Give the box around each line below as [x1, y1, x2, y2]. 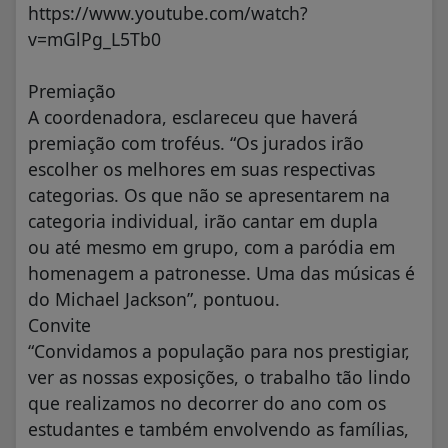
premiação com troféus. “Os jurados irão [28, 131, 364, 156]
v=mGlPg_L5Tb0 [28, 27, 161, 52]
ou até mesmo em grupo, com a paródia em [28, 235, 395, 260]
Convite [28, 313, 91, 338]
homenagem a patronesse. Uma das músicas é [28, 261, 415, 286]
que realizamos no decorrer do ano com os [28, 391, 386, 416]
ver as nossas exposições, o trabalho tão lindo [28, 365, 411, 390]
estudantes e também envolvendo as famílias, [28, 417, 409, 442]
